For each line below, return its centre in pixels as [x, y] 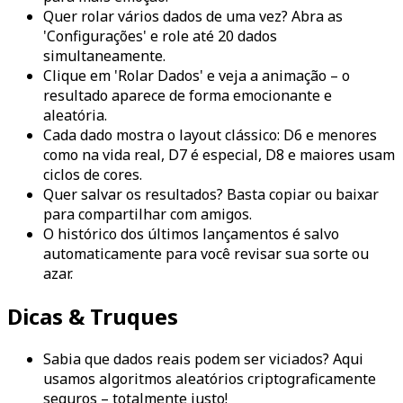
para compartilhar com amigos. [148, 214]
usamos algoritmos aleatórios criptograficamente [210, 378]
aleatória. [75, 115]
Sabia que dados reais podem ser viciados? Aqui [203, 358]
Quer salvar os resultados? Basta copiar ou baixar [211, 194]
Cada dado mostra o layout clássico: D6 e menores [210, 134]
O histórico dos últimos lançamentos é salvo [191, 233]
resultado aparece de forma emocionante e [188, 95]
